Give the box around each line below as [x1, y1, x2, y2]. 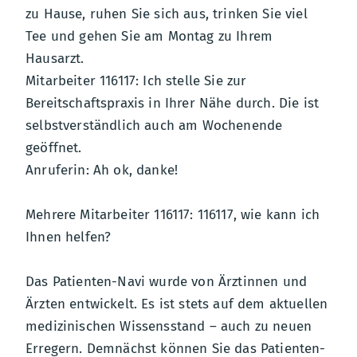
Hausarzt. [25, 49, 84, 67]
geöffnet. [25, 139, 82, 156]
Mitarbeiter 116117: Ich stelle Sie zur [25, 72, 247, 89]
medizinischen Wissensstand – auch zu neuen [25, 317, 312, 335]
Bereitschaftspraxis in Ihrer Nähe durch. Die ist [25, 94, 320, 112]
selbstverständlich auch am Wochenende [25, 116, 283, 134]
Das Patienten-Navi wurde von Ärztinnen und [25, 273, 308, 290]
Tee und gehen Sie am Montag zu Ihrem [25, 27, 273, 45]
